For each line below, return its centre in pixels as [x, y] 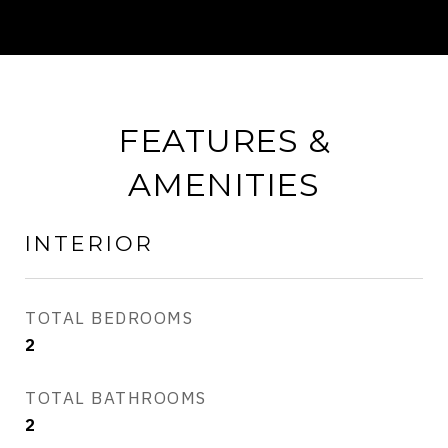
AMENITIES [224, 184]
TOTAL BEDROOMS [109, 318]
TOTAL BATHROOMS [116, 398]
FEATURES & [224, 140]
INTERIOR [89, 243]
